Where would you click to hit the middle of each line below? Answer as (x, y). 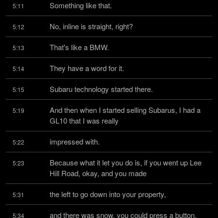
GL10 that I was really (84, 120)
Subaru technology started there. (101, 89)
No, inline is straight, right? (91, 26)
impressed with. (75, 141)
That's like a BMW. (79, 47)
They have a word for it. (87, 68)
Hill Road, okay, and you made (98, 173)
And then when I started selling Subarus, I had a (125, 110)
